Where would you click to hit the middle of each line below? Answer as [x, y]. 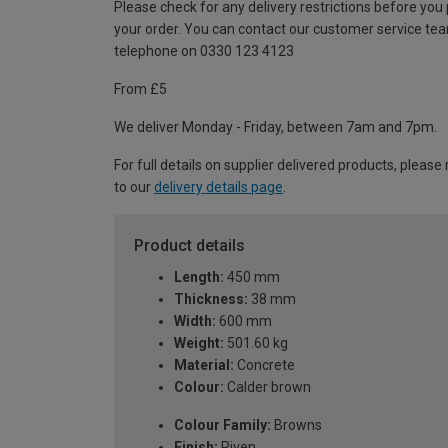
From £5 [140, 89]
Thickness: [211, 299]
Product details [189, 245]
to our [134, 187]
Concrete [264, 365]
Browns [296, 425]
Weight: [199, 343]
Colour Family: [222, 425]
